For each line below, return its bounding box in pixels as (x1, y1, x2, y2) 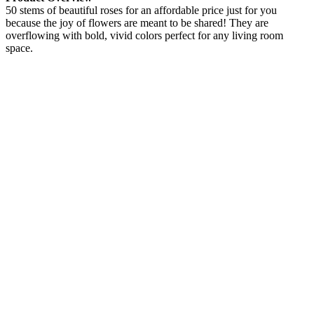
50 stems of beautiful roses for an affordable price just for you (6, 4, 277, 16)
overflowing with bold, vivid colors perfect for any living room (6, 29, 283, 41)
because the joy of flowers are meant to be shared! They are (6, 16, 268, 29)
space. (6, 41, 33, 54)
